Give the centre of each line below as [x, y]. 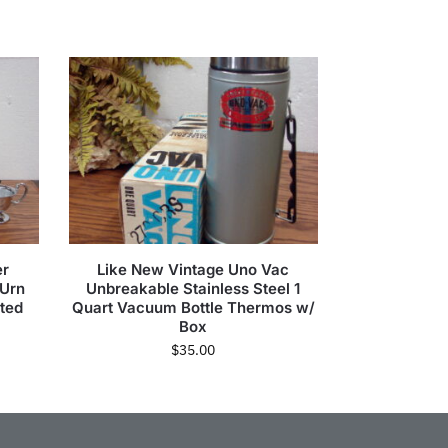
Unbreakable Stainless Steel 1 [193, 288]
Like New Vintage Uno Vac [193, 269]
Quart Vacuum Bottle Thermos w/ [193, 307]
